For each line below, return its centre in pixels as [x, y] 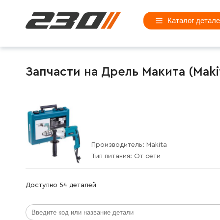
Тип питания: [113, 156]
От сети [147, 156]
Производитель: [119, 145]
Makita [157, 145]
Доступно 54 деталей [61, 185]
